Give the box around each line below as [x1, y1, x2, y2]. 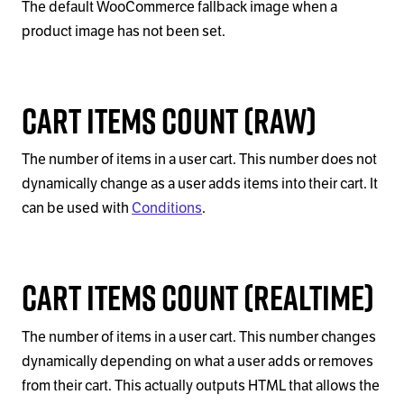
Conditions [132, 199, 202, 218]
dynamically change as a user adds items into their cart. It [22, 175, 378, 194]
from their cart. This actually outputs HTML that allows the [22, 376, 380, 395]
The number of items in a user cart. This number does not [22, 151, 377, 170]
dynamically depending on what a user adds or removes [22, 352, 373, 371]
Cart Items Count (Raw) [22, 96, 317, 146]
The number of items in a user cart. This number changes [22, 327, 376, 346]
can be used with [22, 199, 132, 218]
